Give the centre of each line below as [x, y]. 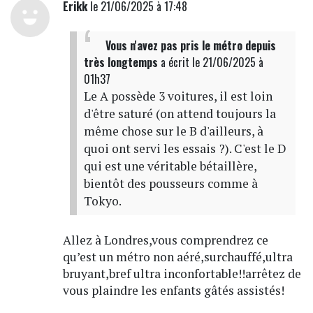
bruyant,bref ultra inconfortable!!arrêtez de [182, 274]
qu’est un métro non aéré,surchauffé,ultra [177, 257]
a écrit [175, 63]
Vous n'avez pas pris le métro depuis [190, 46]
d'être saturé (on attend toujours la [180, 114]
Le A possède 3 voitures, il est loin [178, 96]
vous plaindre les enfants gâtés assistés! [173, 291]
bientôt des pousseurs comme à [170, 184]
